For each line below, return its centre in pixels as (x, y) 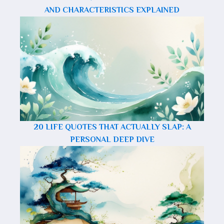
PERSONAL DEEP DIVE (112, 140)
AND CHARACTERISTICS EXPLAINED (112, 10)
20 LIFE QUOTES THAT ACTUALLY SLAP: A (112, 127)
